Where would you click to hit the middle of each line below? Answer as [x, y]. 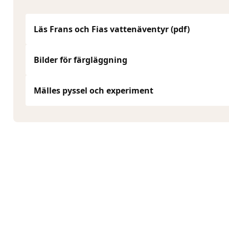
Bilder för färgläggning [81, 60]
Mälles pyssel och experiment [94, 90]
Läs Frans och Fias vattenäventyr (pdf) [112, 29]
